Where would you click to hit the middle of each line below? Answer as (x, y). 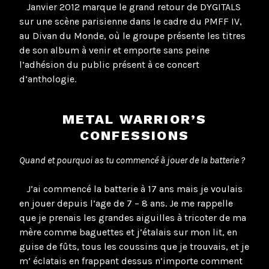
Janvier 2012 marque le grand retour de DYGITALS (130, 7)
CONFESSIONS (134, 135)
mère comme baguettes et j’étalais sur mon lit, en (128, 232)
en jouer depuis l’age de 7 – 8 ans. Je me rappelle (126, 204)
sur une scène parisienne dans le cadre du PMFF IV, (131, 22)
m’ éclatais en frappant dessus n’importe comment (131, 261)
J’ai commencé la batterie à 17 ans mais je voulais (131, 189)
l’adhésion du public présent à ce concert (109, 65)
